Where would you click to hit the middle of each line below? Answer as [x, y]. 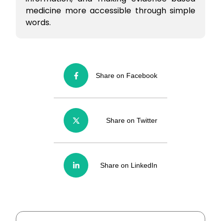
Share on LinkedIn [129, 166]
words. [38, 23]
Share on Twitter [132, 121]
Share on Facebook [127, 76]
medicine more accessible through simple [110, 11]
